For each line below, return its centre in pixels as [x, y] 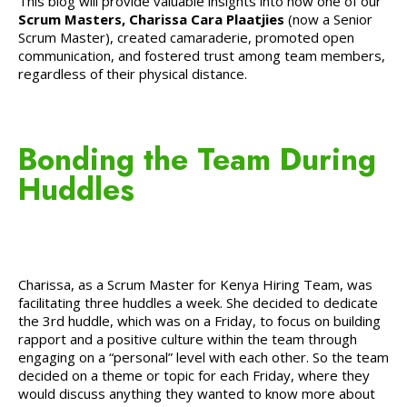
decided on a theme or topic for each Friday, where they [194, 375]
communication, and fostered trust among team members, [202, 56]
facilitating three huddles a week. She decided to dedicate [198, 302]
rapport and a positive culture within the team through [188, 338]
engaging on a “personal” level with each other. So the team [203, 357]
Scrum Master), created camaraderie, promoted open [186, 38]
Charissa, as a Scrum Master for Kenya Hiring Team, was [195, 284]
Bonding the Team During [197, 160]
